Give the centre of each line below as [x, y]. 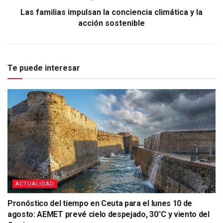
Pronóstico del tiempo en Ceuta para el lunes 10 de [100, 204]
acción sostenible [111, 23]
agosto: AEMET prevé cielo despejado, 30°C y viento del [109, 215]
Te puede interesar [44, 68]
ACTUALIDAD [35, 184]
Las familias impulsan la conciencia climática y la [111, 12]
